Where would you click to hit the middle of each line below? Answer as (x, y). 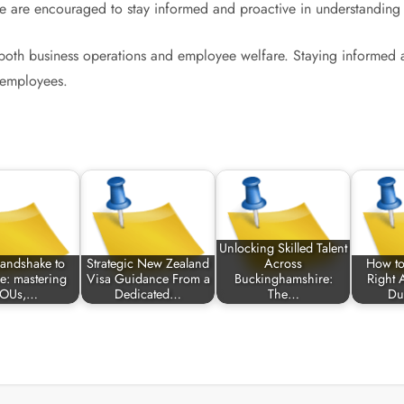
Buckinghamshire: (283, 279)
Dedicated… (148, 294)
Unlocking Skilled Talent (284, 248)
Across (284, 264)
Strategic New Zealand (148, 264)
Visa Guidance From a (148, 279)
